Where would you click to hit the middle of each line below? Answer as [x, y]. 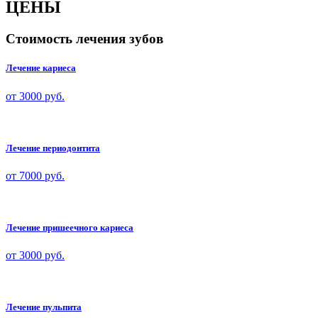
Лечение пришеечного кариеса [70, 228]
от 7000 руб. [35, 175]
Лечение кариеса [41, 68]
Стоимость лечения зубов [84, 39]
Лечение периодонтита [53, 148]
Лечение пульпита [44, 307]
